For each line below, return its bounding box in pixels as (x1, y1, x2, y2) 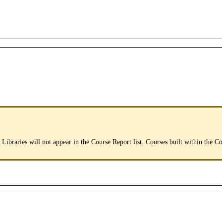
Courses (146, 138, 167, 146)
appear (53, 138, 71, 146)
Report (112, 138, 131, 146)
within (184, 138, 202, 146)
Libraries (2, 138, 27, 146)
